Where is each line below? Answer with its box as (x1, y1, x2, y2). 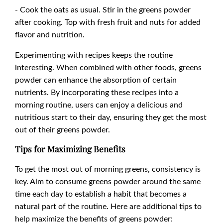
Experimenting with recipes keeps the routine (15, 49, 173, 60)
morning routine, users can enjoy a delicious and (15, 99, 183, 110)
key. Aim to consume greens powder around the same (15, 176, 201, 187)
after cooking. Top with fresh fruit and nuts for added (15, 16, 201, 27)
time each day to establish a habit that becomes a (15, 188, 187, 199)
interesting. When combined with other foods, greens (15, 62, 202, 73)
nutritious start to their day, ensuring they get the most (15, 111, 207, 122)
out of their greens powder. (15, 124, 110, 135)
